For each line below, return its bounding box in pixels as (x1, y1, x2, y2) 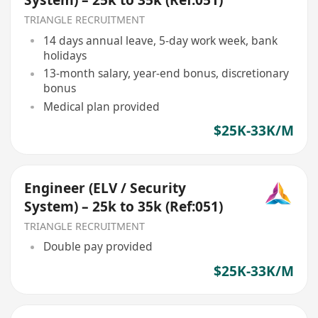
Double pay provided (43, 238, 153, 255)
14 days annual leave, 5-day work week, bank (43, 32, 278, 48)
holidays (43, 47, 87, 63)
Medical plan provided (43, 99, 160, 115)
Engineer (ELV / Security (24, 179, 187, 198)
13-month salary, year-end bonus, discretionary (43, 65, 289, 82)
